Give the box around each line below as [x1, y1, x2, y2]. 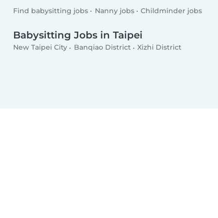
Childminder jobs [141, 6, 202, 16]
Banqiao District [73, 43, 131, 52]
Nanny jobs [94, 6, 134, 16]
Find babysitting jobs [13, 6, 89, 16]
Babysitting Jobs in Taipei [13, 29, 143, 41]
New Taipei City [13, 43, 68, 52]
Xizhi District [137, 43, 182, 52]
